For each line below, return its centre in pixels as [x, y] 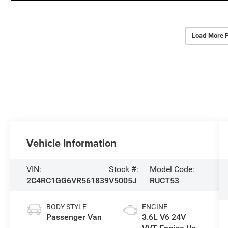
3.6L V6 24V [164, 217]
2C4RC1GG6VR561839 [68, 180]
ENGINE [154, 206]
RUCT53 [165, 180]
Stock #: [124, 169]
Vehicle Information [72, 142]
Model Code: [172, 169]
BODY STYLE [67, 206]
